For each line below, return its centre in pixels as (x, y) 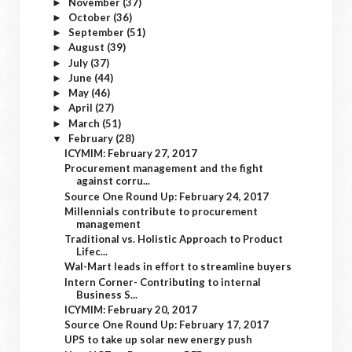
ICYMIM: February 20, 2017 (131, 309)
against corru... (114, 181)
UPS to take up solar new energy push (159, 340)
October (90, 17)
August (87, 48)
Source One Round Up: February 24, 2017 (167, 196)
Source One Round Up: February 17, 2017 (167, 324)
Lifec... (92, 251)
